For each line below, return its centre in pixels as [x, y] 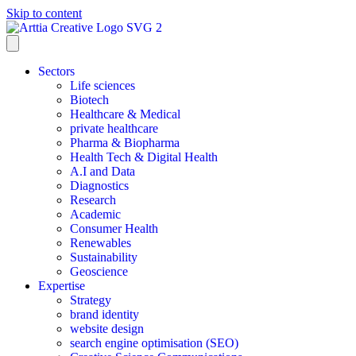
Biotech [89, 100]
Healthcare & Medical [125, 114]
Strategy [91, 300]
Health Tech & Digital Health [144, 157]
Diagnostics [99, 186]
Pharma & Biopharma [125, 143]
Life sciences [103, 85]
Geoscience [99, 271]
